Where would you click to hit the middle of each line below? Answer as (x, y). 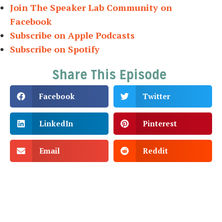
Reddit (155, 151)
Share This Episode (111, 75)
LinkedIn (56, 124)
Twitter (156, 96)
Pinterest (160, 124)
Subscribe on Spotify (55, 49)
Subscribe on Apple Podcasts (72, 35)
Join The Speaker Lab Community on (91, 8)
